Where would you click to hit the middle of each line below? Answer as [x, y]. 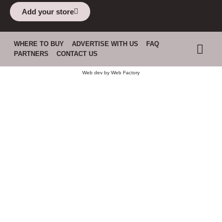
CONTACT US [77, 54]
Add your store [48, 12]
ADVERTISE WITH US [105, 44]
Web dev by [97, 73]
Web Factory [125, 73]
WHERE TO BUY [39, 44]
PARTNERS [31, 54]
